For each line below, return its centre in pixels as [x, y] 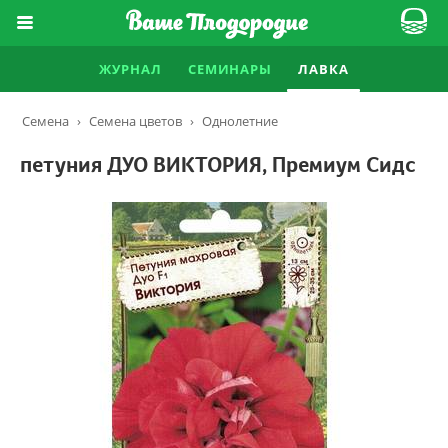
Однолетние [240, 121]
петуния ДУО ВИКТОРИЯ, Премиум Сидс [217, 165]
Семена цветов [135, 121]
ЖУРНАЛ [130, 69]
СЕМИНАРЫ [230, 69]
